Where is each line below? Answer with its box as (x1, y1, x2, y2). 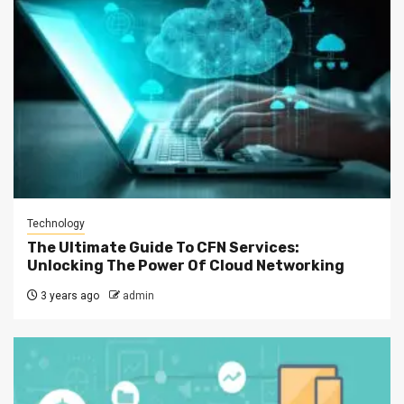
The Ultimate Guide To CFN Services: (27, 238, 299, 256)
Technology (27, 216, 85, 230)
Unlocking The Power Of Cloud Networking (27, 256, 344, 274)
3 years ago (38, 289, 99, 302)
